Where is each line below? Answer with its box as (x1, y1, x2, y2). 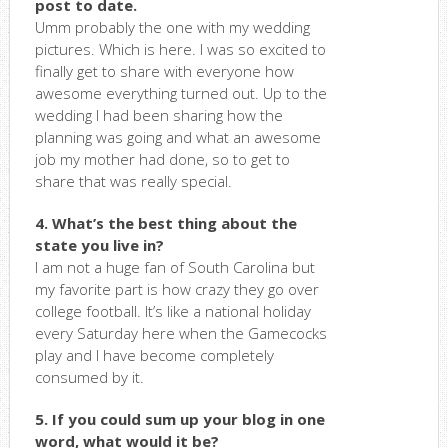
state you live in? (34, 234, 164, 255)
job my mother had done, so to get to (34, 148, 290, 169)
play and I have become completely (34, 344, 274, 365)
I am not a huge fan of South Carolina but (34, 256, 315, 277)
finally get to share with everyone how (34, 60, 294, 81)
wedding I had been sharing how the (34, 104, 283, 125)
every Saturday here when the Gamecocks (34, 322, 327, 343)
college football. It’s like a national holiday (34, 300, 311, 321)
